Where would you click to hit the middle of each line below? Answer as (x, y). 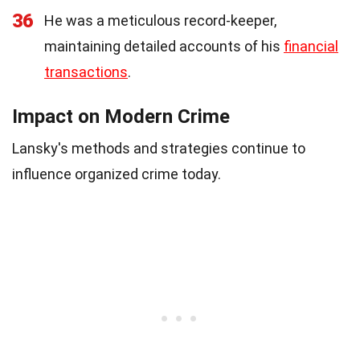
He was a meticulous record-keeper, (160, 20)
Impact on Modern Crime (121, 116)
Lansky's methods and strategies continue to (159, 148)
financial (311, 46)
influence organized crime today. (117, 174)
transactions (86, 72)
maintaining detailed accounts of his (164, 46)
